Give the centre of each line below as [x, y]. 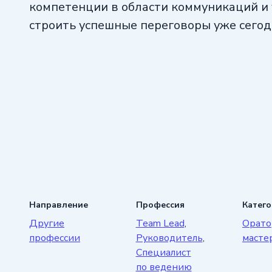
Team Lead [160, 223]
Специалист [163, 252]
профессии [55, 238]
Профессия [160, 205]
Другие [47, 223]
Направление [59, 205]
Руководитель [169, 238]
